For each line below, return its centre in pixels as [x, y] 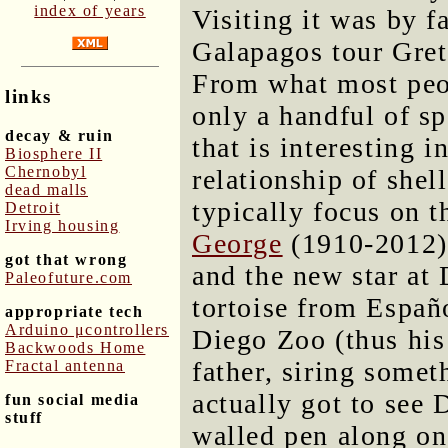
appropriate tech [74, 311]
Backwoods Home [75, 347]
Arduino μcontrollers [87, 329]
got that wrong [66, 259]
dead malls [46, 189]
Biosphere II [54, 153]
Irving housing [62, 225]
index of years [90, 11]
